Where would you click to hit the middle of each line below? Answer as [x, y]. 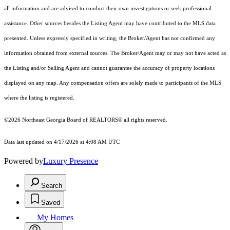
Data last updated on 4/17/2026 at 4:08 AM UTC [62, 142]
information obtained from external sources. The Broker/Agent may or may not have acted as [115, 53]
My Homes [55, 218]
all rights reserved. [145, 120]
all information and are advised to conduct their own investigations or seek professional [108, 9]
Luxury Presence [71, 161]
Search [52, 186]
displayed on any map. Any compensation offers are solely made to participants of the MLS [113, 83]
